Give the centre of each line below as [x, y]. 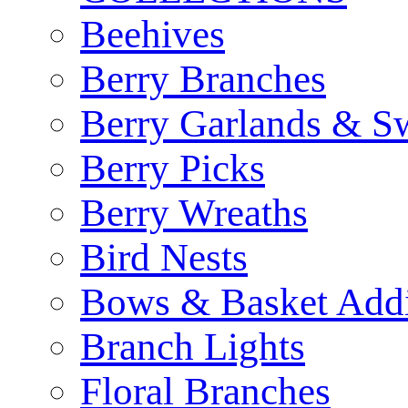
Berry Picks [173, 168]
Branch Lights [193, 347]
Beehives [153, 34]
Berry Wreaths [194, 213]
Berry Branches [203, 79]
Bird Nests [164, 257]
